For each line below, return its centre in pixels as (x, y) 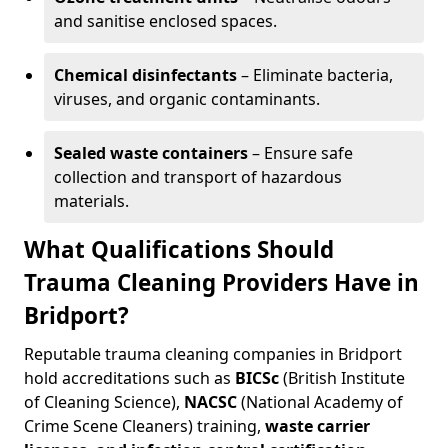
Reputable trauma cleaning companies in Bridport (213, 354)
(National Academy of (320, 402)
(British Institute (342, 378)
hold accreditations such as (129, 378)
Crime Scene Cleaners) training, (144, 426)
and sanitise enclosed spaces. (165, 21)
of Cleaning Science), (104, 402)
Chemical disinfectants (145, 75)
